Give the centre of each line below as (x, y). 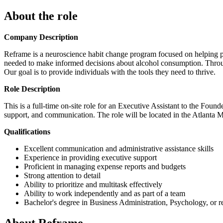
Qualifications (27, 131)
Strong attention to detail (62, 175)
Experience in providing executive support (90, 157)
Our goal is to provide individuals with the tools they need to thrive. (110, 72)
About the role (41, 16)
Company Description (41, 37)
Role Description (32, 89)
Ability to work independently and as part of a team (105, 193)
